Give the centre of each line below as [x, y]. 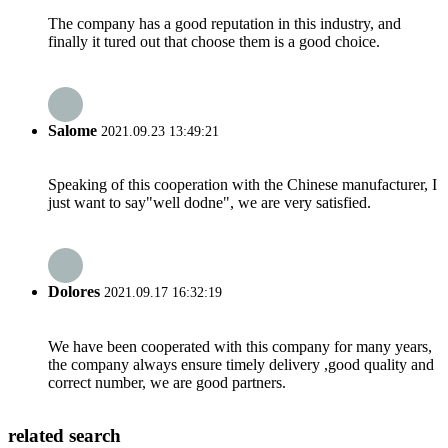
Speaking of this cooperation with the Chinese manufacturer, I [242, 185]
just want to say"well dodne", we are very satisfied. [209, 203]
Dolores [74, 292]
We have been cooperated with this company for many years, [240, 346]
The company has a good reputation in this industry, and [224, 23]
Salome [72, 130]
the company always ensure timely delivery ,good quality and [241, 364]
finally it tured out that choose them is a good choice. [214, 41]
